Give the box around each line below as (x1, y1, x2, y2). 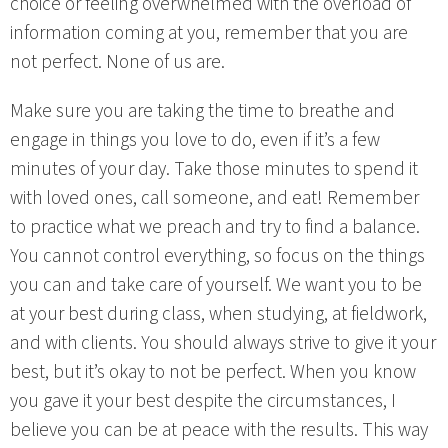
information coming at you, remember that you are (10, 19, 408, 48)
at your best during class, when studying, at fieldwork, (10, 299, 427, 328)
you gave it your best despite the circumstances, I (10, 386, 396, 415)
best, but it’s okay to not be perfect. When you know (10, 357, 416, 386)
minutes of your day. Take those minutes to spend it (10, 154, 418, 183)
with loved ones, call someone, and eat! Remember (10, 183, 419, 212)
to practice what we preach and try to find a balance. (10, 212, 420, 241)
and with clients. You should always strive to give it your (10, 328, 436, 357)
